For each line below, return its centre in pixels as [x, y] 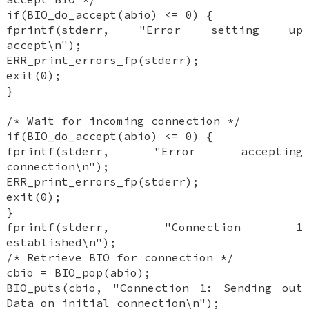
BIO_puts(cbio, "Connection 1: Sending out [154, 288]
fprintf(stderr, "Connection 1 [154, 227]
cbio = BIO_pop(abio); [79, 273]
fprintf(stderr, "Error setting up [154, 30]
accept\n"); [44, 45]
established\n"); [62, 242]
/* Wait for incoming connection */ [124, 121]
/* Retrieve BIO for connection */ [120, 258]
